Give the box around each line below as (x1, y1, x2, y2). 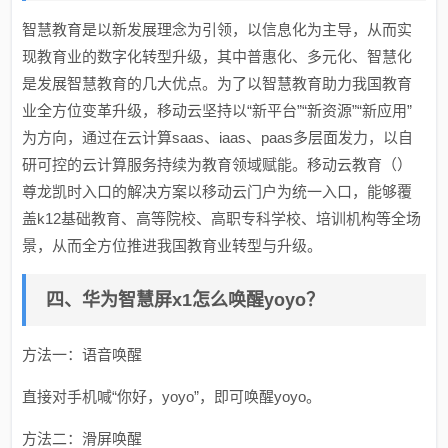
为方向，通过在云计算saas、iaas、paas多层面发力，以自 (22, 129, 414, 146)
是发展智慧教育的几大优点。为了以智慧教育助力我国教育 (22, 75, 413, 92)
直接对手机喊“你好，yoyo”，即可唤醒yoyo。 (22, 388, 322, 405)
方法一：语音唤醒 (22, 346, 143, 363)
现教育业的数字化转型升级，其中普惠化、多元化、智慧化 (22, 48, 413, 65)
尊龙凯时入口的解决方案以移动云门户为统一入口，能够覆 (22, 183, 413, 200)
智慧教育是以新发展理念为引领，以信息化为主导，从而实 (22, 21, 413, 38)
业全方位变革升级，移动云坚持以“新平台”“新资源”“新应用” (22, 102, 413, 119)
